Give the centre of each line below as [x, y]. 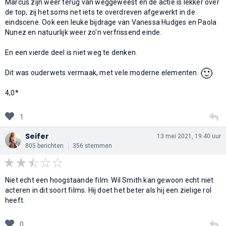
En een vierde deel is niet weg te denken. [71, 52]
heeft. [15, 200]
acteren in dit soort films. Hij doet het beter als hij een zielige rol [108, 190]
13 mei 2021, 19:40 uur [189, 136]
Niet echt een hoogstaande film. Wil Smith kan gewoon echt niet [109, 180]
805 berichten [44, 146]
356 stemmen [92, 146]
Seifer [37, 136]
